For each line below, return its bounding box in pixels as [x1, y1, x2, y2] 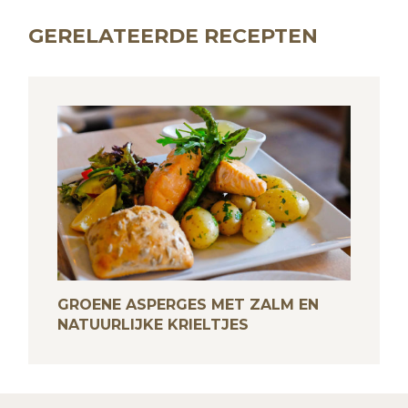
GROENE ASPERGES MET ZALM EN [57, 296, 320, 313]
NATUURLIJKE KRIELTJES [57, 316, 250, 333]
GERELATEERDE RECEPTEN [28, 24, 319, 48]
